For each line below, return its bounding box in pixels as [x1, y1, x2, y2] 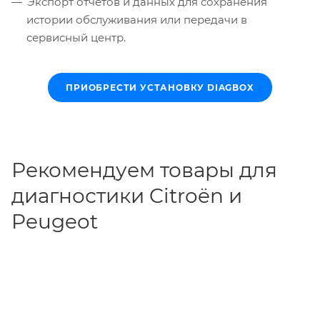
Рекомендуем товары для [11, 157, 277, 182]
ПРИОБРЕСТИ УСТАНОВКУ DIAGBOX [66, 81, 254, 93]
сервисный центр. [26, 30, 126, 44]
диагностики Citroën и [11, 183, 242, 208]
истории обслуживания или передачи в [26, 12, 247, 26]
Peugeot [11, 209, 98, 234]
